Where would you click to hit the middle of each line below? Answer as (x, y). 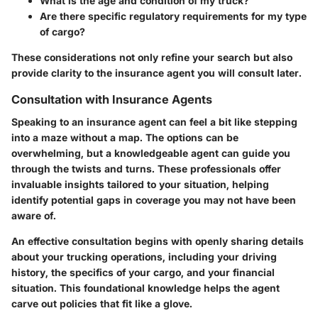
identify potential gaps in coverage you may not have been (154, 200)
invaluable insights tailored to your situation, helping (140, 185)
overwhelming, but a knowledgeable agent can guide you (151, 153)
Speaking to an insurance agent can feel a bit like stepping (154, 122)
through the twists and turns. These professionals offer (146, 169)
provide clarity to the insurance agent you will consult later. (157, 72)
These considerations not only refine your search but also (152, 57)
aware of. (34, 216)
